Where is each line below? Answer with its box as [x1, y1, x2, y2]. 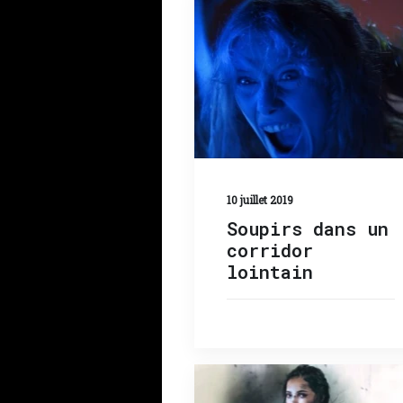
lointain [227, 259, 313, 283]
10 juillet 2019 [227, 192, 293, 207]
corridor [227, 237, 313, 262]
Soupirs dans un [227, 216, 389, 240]
